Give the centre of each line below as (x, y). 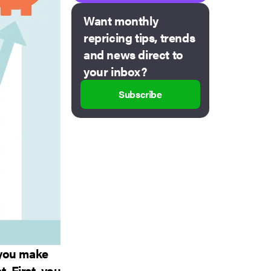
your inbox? (116, 71)
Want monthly (121, 21)
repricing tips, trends (139, 38)
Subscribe (140, 94)
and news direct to (133, 54)
